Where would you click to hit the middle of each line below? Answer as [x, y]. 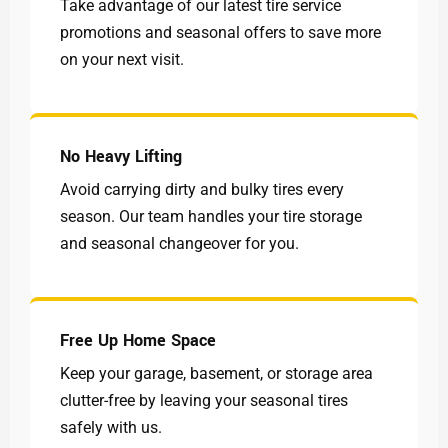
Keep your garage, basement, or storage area [216, 373]
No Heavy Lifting [121, 156]
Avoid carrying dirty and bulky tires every [202, 189]
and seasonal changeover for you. [179, 243]
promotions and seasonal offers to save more [220, 32]
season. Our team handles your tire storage [211, 216]
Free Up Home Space [138, 340]
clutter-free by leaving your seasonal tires [204, 400]
